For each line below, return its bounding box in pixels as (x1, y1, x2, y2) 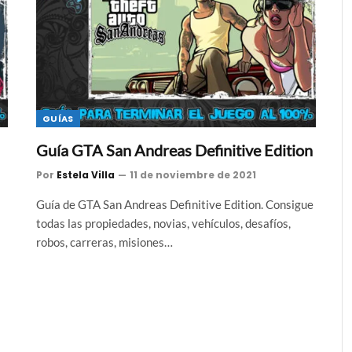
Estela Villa (57, 168, 115, 181)
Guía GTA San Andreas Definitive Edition (36, 141, 313, 159)
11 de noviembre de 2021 (130, 168, 256, 181)
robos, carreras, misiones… (36, 235, 173, 249)
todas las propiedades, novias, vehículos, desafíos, (36, 216, 291, 230)
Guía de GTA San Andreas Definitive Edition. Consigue (36, 197, 313, 211)
